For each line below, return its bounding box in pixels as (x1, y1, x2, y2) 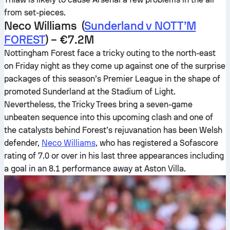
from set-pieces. (4, 8, 66, 17)
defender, (4, 138, 42, 148)
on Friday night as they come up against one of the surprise (4, 61, 225, 71)
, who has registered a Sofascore (95, 138, 218, 148)
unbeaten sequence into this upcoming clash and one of (4, 112, 213, 122)
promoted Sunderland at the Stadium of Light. (4, 87, 176, 97)
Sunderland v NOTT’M (84, 19, 196, 32)
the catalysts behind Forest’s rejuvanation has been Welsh (4, 125, 222, 135)
